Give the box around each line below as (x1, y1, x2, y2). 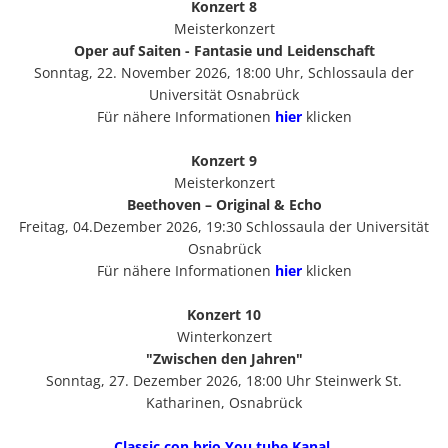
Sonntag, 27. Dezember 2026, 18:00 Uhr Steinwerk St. (46, 370, 402, 390)
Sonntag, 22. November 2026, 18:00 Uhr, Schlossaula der (34, 62, 414, 82)
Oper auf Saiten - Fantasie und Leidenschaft (73, 40, 375, 60)
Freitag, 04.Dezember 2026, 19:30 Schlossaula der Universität (19, 216, 429, 236)
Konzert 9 (191, 150, 257, 170)
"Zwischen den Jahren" (145, 348, 303, 368)
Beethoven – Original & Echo (126, 194, 322, 214)
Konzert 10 (187, 304, 261, 324)
